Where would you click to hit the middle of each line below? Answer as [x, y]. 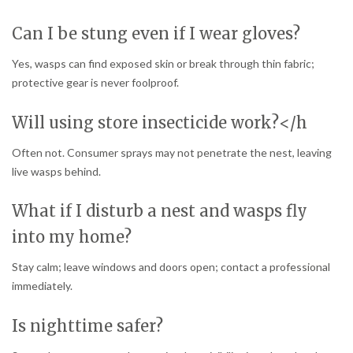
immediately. [42, 286]
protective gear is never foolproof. [95, 82]
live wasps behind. [56, 171]
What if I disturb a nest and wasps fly [160, 211]
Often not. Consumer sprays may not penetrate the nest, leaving [172, 152]
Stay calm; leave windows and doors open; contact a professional [171, 267]
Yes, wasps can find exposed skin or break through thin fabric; [163, 63]
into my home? [72, 237]
